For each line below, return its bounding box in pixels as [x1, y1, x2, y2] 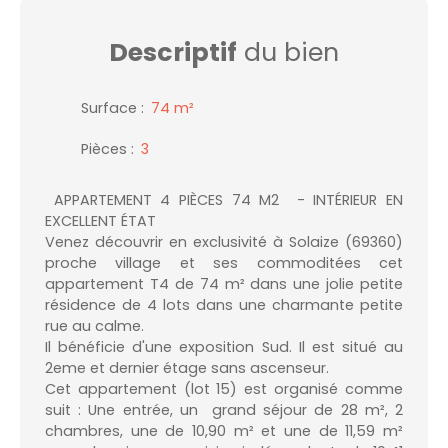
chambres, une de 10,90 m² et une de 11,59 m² [45, 420, 403, 441]
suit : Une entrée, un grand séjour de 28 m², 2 [45, 399, 403, 420]
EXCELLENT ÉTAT [45, 210, 156, 231]
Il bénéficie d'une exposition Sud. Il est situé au [45, 336, 403, 357]
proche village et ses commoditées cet [45, 252, 403, 273]
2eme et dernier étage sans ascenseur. [45, 357, 329, 378]
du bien [237, 34, 339, 70]
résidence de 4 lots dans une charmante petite [45, 294, 403, 315]
